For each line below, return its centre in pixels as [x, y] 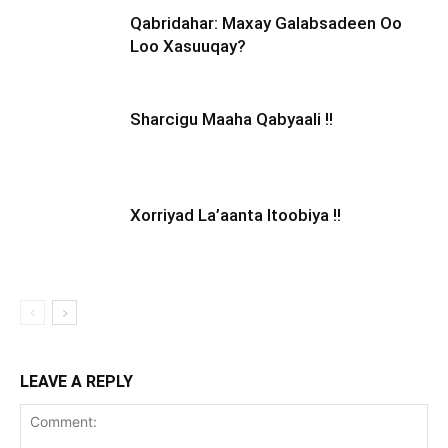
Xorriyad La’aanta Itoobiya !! [235, 215]
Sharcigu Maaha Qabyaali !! [231, 119]
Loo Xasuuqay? [188, 46]
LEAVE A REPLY [76, 381]
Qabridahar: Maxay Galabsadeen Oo [266, 23]
